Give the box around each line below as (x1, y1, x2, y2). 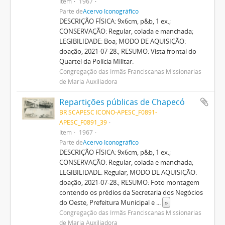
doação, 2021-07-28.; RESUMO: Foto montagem (59, 177, 199, 187)
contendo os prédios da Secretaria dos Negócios (59, 187, 203, 197)
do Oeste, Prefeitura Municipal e (59, 197, 156, 207)
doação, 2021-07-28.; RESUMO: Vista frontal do (59, 46, 196, 56)
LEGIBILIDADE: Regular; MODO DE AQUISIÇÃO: (59, 167, 197, 177)
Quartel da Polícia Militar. (59, 56, 134, 66)
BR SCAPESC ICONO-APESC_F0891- (59, 107, 157, 116)
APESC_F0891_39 (59, 118, 107, 126)
